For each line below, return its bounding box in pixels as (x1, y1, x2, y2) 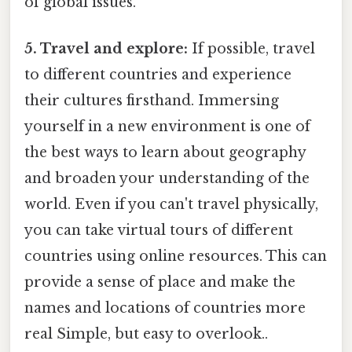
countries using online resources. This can (24, 247, 327, 265)
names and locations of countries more (24, 299, 306, 317)
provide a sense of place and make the (24, 273, 295, 291)
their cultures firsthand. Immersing (24, 91, 279, 109)
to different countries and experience (24, 65, 291, 83)
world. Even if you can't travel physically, (24, 195, 318, 213)
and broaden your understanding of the (24, 169, 310, 187)
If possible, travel (188, 39, 315, 57)
